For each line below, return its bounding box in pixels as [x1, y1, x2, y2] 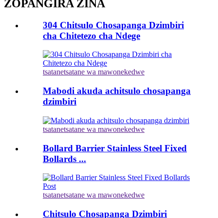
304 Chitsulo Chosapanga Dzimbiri [43, 19, 184, 30]
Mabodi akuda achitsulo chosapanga [43, 86, 191, 96]
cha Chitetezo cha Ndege [43, 30, 140, 41]
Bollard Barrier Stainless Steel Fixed [43, 143, 187, 153]
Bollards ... [43, 153, 86, 164]
